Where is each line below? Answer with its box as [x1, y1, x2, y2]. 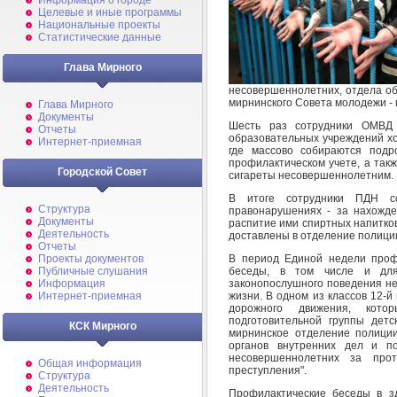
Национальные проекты [38, 19, 160, 31]
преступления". [229, 363, 307, 377]
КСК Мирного [68, 320, 136, 332]
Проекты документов [38, 253, 144, 265]
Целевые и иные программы [38, 6, 182, 19]
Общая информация [38, 357, 142, 370]
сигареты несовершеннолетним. [229, 168, 393, 182]
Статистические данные [38, 31, 161, 43]
